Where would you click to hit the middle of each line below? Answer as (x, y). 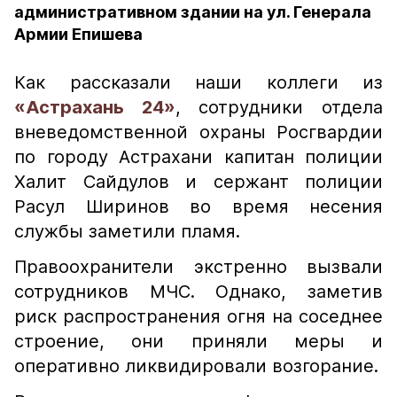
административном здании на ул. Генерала (193, 12)
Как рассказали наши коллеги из (198, 82)
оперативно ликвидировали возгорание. (196, 366)
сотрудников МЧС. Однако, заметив (198, 292)
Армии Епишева (78, 34)
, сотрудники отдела (279, 107)
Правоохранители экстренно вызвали (198, 267)
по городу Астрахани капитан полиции (198, 157)
